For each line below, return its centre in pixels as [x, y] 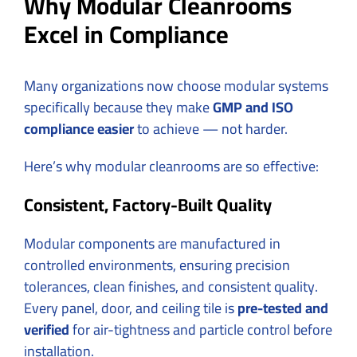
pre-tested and [283, 308]
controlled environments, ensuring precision [157, 265]
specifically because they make [118, 107]
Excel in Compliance [126, 34]
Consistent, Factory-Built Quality [148, 204]
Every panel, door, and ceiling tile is [131, 308]
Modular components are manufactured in [152, 243]
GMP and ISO [253, 107]
